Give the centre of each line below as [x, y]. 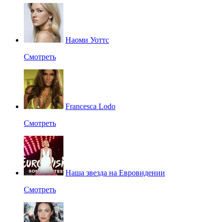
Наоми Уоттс [87, 40]
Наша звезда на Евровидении [115, 172]
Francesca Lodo [90, 106]
